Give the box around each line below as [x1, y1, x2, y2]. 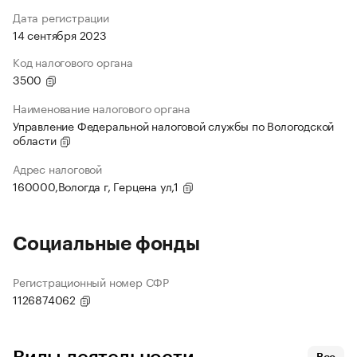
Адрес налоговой [13, 159, 102, 178]
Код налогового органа [13, 53, 133, 71]
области [13, 131, 60, 149]
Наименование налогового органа [13, 99, 190, 117]
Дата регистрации [13, 8, 109, 26]
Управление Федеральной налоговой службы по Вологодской [13, 116, 335, 135]
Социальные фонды [13, 234, 200, 254]
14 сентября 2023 [13, 25, 107, 44]
